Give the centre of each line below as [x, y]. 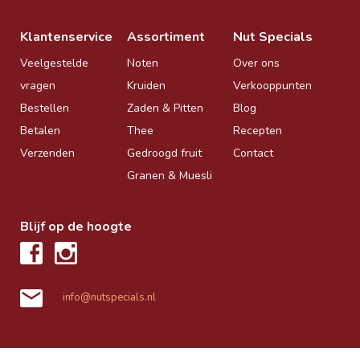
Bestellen [45, 108]
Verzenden [47, 153]
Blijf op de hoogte [76, 226]
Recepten [258, 130]
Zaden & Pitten [165, 108]
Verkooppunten [273, 85]
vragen [38, 85]
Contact [254, 153]
